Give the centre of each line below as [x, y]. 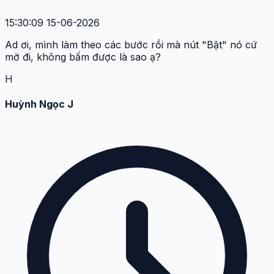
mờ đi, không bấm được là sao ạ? [83, 57]
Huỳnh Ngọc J [39, 104]
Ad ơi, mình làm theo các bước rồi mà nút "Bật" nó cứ [131, 45]
